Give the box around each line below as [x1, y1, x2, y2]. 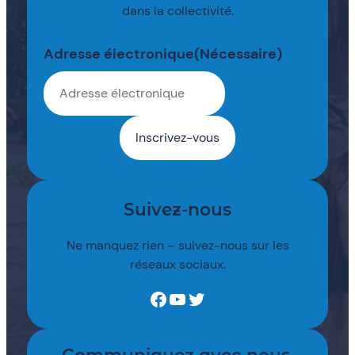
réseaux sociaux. [129, 255, 226, 273]
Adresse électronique [43, 44, 194, 63]
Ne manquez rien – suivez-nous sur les [66, 236, 289, 254]
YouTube [167, 285, 178, 311]
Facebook [148, 285, 158, 311]
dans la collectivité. [121, 2, 234, 20]
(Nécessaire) [193, 44, 282, 63]
